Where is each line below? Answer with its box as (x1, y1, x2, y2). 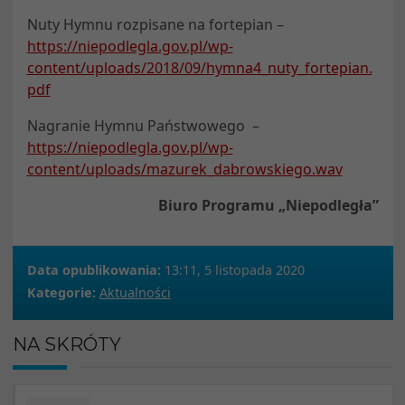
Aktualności (99, 283, 171, 301)
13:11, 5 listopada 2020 (160, 260, 305, 278)
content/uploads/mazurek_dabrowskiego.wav (26, 158, 343, 179)
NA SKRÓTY (12, 333, 121, 355)
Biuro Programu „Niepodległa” (157, 194, 379, 215)
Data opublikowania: (26, 260, 161, 278)
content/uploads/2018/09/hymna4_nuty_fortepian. (26, 57, 372, 78)
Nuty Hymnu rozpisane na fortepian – (26, 14, 284, 34)
